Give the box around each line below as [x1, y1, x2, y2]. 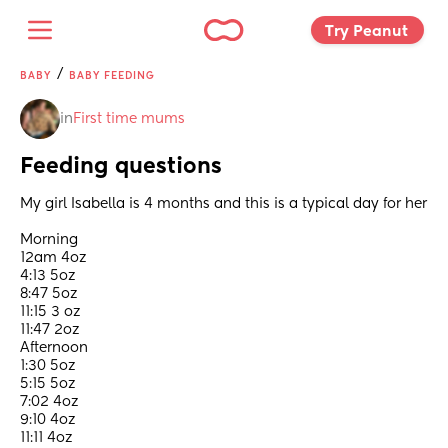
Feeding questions [20, 156, 222, 179]
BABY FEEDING [69, 71, 155, 81]
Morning [20, 233, 82, 248]
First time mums [73, 112, 185, 126]
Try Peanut [325, 23, 412, 39]
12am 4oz [20, 251, 86, 266]
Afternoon [20, 341, 92, 356]
